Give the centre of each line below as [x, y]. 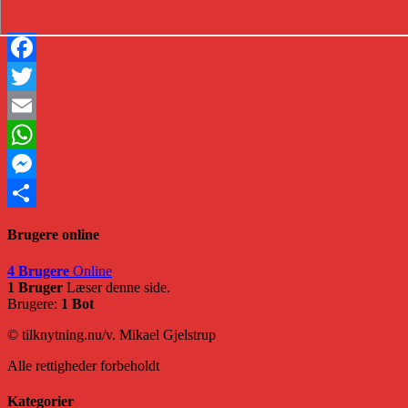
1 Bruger [35, 287]
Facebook [36, 76]
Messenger [38, 193]
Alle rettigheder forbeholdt [83, 365]
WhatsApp [38, 164]
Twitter [28, 106]
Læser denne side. [117, 287]
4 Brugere [38, 270]
